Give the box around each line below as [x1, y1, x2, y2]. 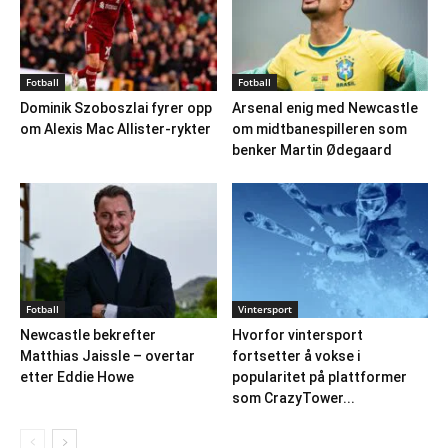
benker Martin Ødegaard [231, 141, 392, 158]
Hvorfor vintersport [231, 326, 363, 343]
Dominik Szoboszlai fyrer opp [20, 99, 212, 116]
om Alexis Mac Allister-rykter [20, 120, 211, 137]
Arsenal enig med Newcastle [231, 99, 418, 116]
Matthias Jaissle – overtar [20, 347, 195, 364]
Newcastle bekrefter [20, 326, 156, 343]
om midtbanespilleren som [231, 120, 407, 137]
